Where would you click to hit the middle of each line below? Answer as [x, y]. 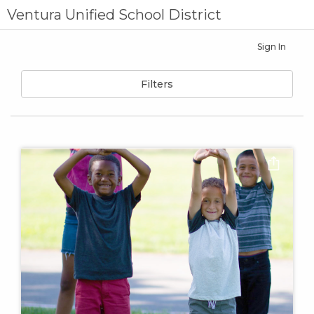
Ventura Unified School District [114, 15]
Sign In [272, 47]
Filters [157, 84]
